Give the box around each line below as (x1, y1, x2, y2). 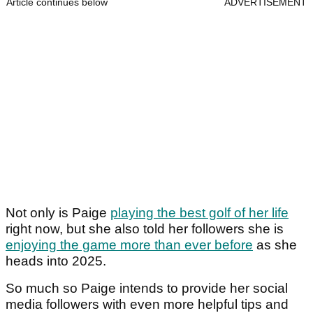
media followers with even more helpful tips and (6, 296, 289, 312)
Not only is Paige (6, 205, 110, 220)
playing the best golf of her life (110, 205, 289, 220)
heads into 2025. (6, 253, 106, 268)
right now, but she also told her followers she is (6, 221, 284, 236)
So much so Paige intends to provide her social (6, 280, 288, 296)
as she (253, 237, 297, 252)
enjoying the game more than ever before (6, 237, 253, 252)
